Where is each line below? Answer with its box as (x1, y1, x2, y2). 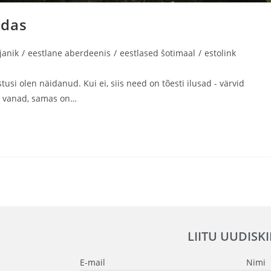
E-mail (80, 256, 105, 268)
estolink (204, 47, 236, 59)
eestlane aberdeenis (28, 47, 111, 59)
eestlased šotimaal (120, 47, 195, 59)
